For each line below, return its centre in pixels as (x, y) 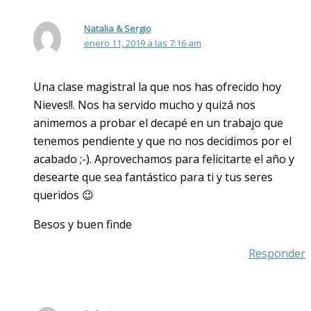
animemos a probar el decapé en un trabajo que (158, 123)
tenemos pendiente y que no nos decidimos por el (162, 141)
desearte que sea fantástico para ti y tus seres (153, 177)
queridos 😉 (64, 195)
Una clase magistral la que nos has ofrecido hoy (157, 87)
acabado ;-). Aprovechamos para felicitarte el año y (164, 159)
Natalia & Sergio (117, 28)
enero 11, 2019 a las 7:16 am (142, 43)
